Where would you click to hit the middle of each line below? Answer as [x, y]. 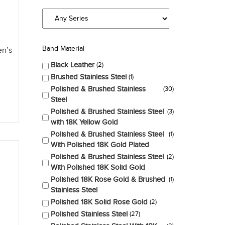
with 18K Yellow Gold [84, 122]
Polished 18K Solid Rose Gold [99, 202]
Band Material [63, 49]
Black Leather [72, 65]
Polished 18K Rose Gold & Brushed [108, 179]
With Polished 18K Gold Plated [100, 145]
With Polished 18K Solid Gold [98, 167]
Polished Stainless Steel [89, 214]
